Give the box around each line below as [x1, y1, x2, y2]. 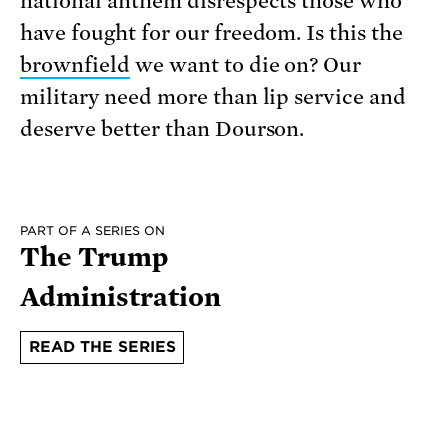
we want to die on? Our [129, 52, 362, 77]
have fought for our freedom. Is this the [20, 20, 404, 45]
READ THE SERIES [28, 338, 176, 357]
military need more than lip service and [20, 84, 407, 109]
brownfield [20, 52, 130, 77]
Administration [20, 281, 221, 312]
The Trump [20, 241, 169, 272]
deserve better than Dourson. [20, 116, 305, 141]
